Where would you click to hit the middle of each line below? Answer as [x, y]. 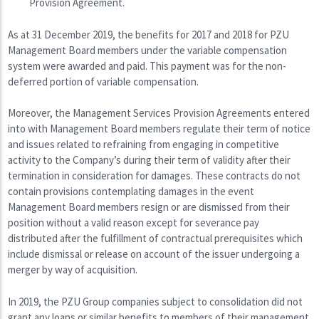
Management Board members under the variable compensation [148, 50]
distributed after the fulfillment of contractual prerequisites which [156, 239]
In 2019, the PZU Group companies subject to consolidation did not [156, 301]
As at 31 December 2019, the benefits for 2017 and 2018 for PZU [149, 34]
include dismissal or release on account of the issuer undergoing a [154, 254]
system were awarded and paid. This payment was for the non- [147, 66]
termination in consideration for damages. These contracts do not [155, 176]
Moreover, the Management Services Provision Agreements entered [159, 113]
